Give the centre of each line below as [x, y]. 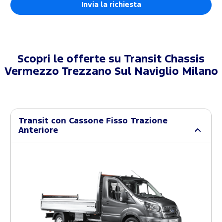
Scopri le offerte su [71, 59]
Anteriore [38, 130]
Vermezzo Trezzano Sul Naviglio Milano [111, 72]
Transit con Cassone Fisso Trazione [93, 121]
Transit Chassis [164, 59]
